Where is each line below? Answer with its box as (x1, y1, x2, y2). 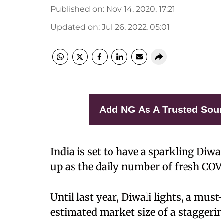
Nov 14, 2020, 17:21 (106, 4, 175, 14)
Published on (50, 4, 103, 14)
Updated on (50, 22, 98, 32)
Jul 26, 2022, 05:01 (102, 22, 170, 32)
